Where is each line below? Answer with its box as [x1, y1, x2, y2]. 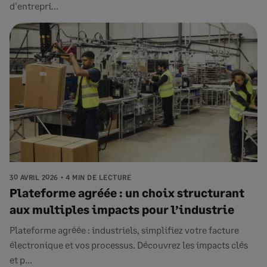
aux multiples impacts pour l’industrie [10, 202, 234, 216]
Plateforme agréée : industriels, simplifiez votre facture [10, 224, 239, 235]
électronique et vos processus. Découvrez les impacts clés [10, 239, 248, 250]
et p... [10, 254, 32, 265]
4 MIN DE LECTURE [66, 173, 131, 182]
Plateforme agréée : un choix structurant [10, 185, 244, 200]
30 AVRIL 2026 [10, 173, 58, 182]
